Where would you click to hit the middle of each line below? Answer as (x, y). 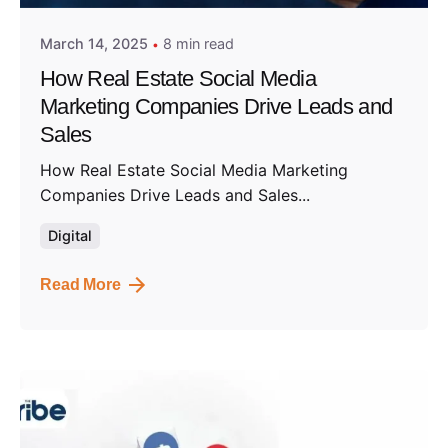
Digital (70, 235)
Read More (80, 284)
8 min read (198, 43)
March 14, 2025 (94, 43)
